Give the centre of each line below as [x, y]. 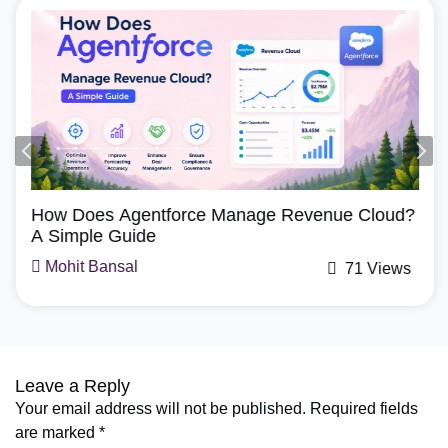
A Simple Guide [92, 236]
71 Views [375, 269]
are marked [57, 433]
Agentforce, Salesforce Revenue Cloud [168, 202]
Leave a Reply [72, 386]
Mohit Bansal [88, 267]
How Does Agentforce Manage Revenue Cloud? [222, 215]
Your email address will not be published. [160, 409]
